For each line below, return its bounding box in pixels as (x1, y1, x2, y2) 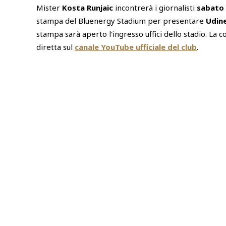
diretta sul (36, 42, 75, 52)
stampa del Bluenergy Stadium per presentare (36, 16, 206, 26)
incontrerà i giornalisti (113, 3, 197, 13)
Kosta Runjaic (62, 3, 113, 13)
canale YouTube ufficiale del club (75, 42, 197, 52)
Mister (36, 3, 62, 13)
